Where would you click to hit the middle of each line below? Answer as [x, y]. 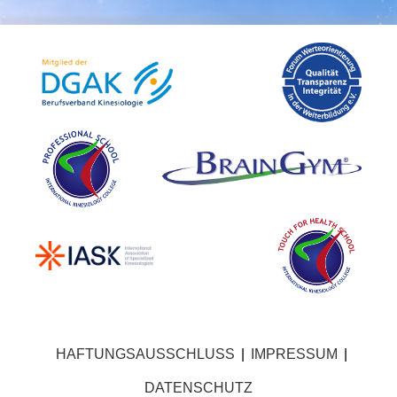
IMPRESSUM [294, 354]
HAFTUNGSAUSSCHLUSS [145, 354]
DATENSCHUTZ [198, 387]
